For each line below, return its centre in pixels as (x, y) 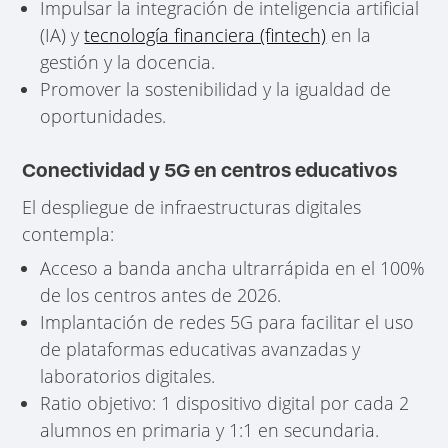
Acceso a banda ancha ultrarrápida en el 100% (233, 268)
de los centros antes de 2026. (161, 295)
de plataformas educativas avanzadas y (200, 349)
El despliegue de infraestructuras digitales (192, 207)
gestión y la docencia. (128, 62)
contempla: (68, 234)
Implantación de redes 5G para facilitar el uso (227, 322)
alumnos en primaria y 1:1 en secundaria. (210, 430)
